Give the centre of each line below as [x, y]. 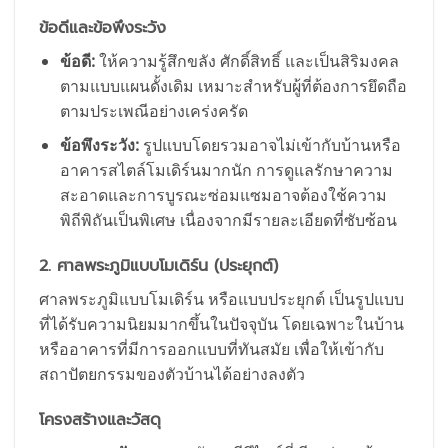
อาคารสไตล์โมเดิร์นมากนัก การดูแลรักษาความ [226, 170]
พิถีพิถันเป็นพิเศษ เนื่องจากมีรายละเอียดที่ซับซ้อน [228, 220]
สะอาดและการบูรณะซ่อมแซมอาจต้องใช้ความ [223, 195]
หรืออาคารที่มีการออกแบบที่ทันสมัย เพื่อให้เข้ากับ [211, 349]
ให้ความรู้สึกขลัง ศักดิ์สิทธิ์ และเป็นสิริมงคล [246, 60]
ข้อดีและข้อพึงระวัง [102, 27]
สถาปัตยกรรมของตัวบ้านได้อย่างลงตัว [172, 374]
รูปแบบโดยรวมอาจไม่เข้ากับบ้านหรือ [269, 145]
